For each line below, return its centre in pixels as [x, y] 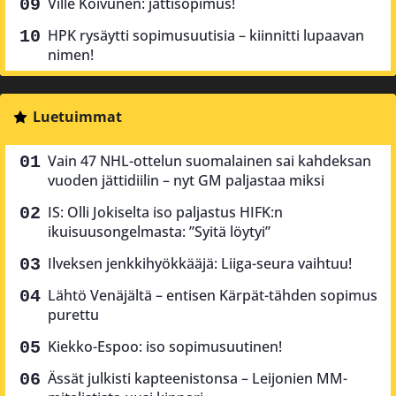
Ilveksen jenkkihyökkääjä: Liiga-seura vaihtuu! [200, 263]
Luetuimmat [77, 116]
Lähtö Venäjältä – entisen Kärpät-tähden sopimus [213, 295]
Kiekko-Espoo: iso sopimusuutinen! [165, 346]
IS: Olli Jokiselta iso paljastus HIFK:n [165, 212]
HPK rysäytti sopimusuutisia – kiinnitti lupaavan [206, 35]
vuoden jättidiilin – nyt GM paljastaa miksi [186, 180]
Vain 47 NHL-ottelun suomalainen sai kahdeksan [209, 160]
